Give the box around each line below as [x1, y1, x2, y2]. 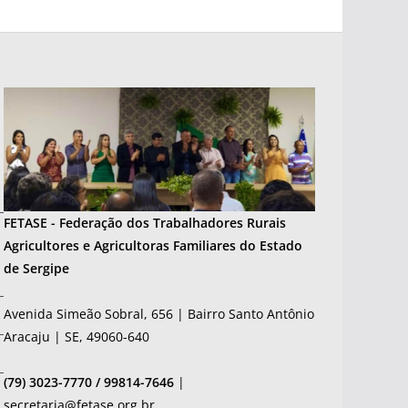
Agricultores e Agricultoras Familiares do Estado [4, 236, 302, 254]
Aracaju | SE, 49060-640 [4, 327, 149, 345]
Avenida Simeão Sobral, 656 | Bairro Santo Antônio [4, 304, 314, 322]
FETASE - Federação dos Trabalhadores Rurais [4, 213, 286, 231]
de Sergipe [4, 259, 69, 277]
